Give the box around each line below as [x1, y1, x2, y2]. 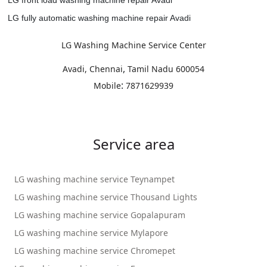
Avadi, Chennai [63, 63, 123, 74]
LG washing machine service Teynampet [14, 173, 175, 185]
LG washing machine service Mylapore [14, 226, 168, 238]
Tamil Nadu [128, 63, 173, 74]
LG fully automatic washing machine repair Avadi [8, 13, 191, 23]
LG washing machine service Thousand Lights [14, 191, 197, 203]
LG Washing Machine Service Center [61, 39, 206, 51]
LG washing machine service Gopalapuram [14, 209, 185, 221]
